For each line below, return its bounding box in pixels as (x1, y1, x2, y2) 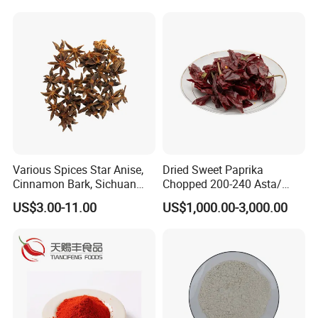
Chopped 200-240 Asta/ (162, 176, 282, 192)
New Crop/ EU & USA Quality (162, 190, 305, 207)
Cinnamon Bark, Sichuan (13, 176, 137, 192)
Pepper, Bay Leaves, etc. (13, 190, 133, 207)
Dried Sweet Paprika (162, 162, 263, 178)
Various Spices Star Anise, (13, 162, 144, 178)
